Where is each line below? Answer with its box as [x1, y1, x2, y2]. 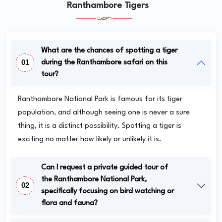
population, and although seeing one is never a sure [18, 109, 190, 116]
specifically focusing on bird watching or [41, 187, 174, 195]
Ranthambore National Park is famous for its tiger [18, 95, 182, 103]
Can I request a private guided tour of [41, 164, 168, 171]
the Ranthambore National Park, [41, 175, 147, 183]
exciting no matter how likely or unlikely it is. [18, 135, 162, 143]
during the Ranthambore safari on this [41, 58, 167, 66]
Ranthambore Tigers [66, 1, 149, 10]
